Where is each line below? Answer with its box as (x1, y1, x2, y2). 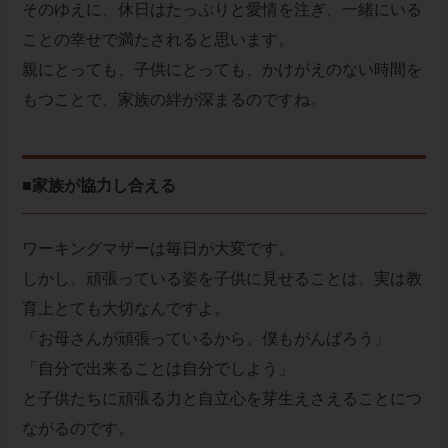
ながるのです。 (21, 419, 134, 439)
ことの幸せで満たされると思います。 (21, 30, 294, 50)
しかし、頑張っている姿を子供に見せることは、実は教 (21, 269, 422, 289)
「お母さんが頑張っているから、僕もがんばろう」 (21, 329, 390, 349)
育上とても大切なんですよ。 (21, 299, 230, 319)
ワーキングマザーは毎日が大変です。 (21, 239, 294, 259)
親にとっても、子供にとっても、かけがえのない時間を (21, 60, 422, 80)
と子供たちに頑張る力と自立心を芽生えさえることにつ (21, 389, 422, 409)
